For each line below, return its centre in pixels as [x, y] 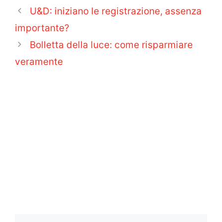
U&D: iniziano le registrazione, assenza [116, 11]
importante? [42, 28]
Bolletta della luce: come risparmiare [111, 45]
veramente [39, 61]
